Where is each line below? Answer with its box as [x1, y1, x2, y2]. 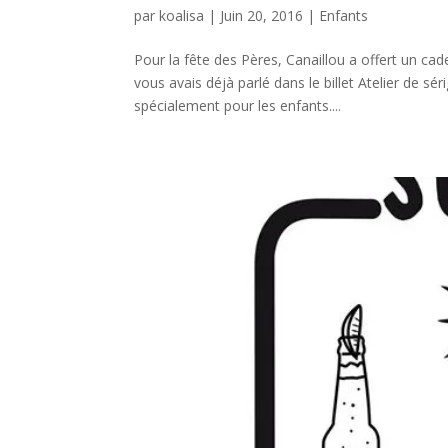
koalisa [159, 6, 205, 26]
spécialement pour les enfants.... [134, 96, 342, 116]
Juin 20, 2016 [220, 6, 304, 26]
